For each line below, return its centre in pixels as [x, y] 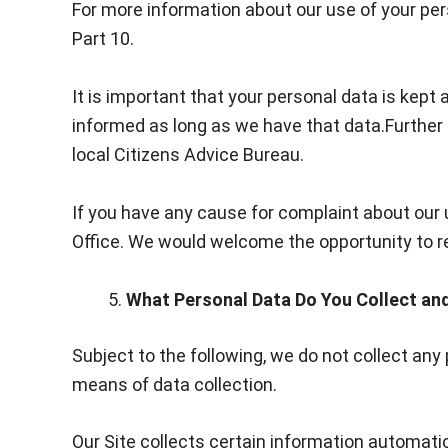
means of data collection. [174, 384]
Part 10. [103, 39]
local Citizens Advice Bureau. [188, 154]
